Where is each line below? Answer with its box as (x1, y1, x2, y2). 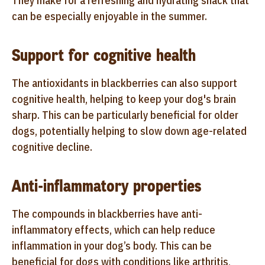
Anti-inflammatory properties (12, 174, 201, 197)
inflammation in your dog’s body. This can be (12, 238, 212, 253)
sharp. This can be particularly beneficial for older (12, 108, 238, 122)
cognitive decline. (12, 140, 92, 154)
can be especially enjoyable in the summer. (12, 9, 207, 23)
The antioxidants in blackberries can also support (12, 76, 237, 90)
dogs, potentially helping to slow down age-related (12, 124, 247, 138)
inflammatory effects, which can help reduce (12, 222, 215, 237)
